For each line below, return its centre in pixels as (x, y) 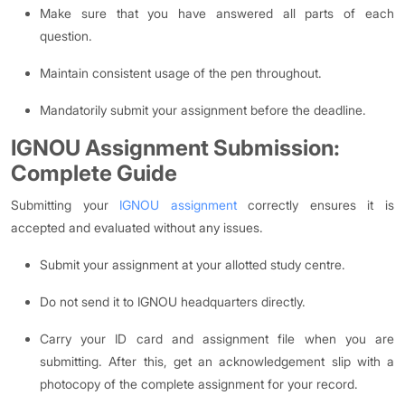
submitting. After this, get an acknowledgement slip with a (217, 361)
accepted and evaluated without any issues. (137, 227)
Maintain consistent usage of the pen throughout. (181, 73)
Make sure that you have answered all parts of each (217, 13)
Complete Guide (94, 173)
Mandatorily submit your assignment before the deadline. (203, 110)
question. (66, 36)
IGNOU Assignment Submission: (175, 148)
